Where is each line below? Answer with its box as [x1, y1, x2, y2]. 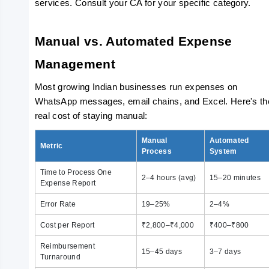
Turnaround [40, 253, 81, 261]
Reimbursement [40, 242, 95, 250]
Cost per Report [40, 221, 95, 229]
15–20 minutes [209, 174, 261, 182]
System [209, 147, 237, 156]
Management [34, 57, 116, 71]
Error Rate [40, 200, 76, 208]
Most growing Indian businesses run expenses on [34, 82, 238, 92]
